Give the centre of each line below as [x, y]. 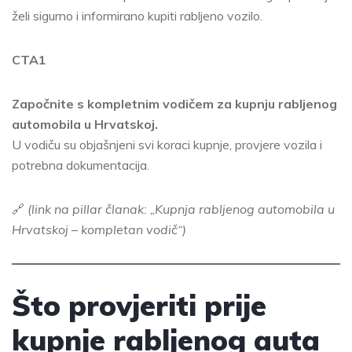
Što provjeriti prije [139, 306]
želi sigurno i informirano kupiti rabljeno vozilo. [137, 16]
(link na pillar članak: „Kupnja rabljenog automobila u [181, 209]
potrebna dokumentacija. [81, 165]
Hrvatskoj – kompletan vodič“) [99, 230]
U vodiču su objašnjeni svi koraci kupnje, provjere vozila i [167, 145]
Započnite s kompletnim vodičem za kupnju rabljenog [174, 104]
